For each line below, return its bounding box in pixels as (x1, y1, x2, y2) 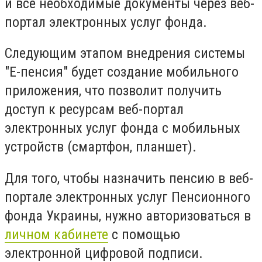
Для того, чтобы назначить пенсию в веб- (5, 170, 253, 187)
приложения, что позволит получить (5, 82, 222, 99)
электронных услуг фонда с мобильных (5, 120, 240, 137)
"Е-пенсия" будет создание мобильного (5, 64, 239, 81)
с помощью (108, 226, 180, 243)
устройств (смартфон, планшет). (5, 139, 196, 156)
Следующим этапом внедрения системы (5, 45, 245, 62)
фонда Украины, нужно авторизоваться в (5, 207, 251, 224)
